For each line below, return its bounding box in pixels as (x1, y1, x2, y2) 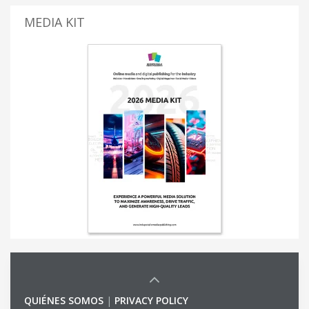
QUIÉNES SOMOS (24, 294, 103, 308)
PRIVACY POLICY (114, 294, 188, 308)
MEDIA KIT (24, 14, 85, 31)
